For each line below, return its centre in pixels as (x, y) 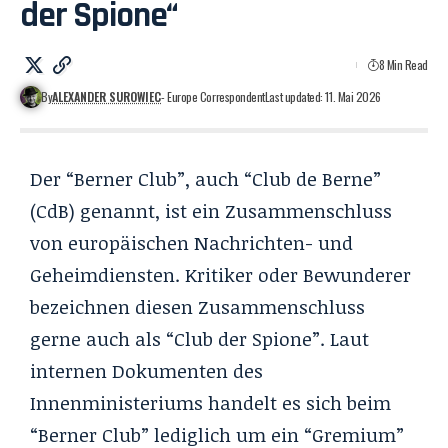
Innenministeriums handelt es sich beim (210, 402)
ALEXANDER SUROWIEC (107, 96)
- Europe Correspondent (213, 96)
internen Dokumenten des (146, 370)
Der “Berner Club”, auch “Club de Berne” (205, 178)
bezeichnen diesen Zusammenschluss (197, 306)
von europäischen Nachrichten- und (191, 242)
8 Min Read (403, 64)
